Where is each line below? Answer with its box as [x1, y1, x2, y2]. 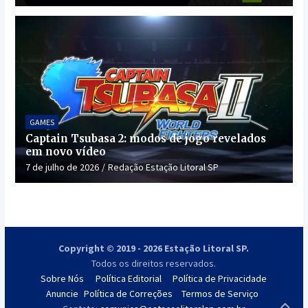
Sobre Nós [41, 272, 85, 285]
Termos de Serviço [181, 287, 258, 300]
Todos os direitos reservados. [91, 256, 217, 269]
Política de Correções [84, 287, 173, 300]
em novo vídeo [25, 144, 106, 158]
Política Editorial [95, 272, 162, 285]
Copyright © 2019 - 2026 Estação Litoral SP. [58, 241, 250, 254]
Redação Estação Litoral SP [107, 160, 219, 173]
